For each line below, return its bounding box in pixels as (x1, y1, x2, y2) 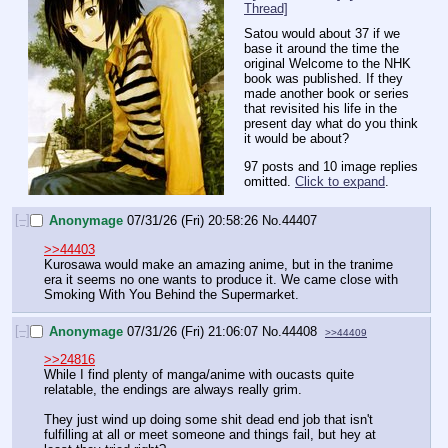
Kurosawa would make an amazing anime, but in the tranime (44, 256, 393, 272)
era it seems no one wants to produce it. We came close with (44, 271, 398, 287)
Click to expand (295, 174, 385, 190)
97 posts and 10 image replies (244, 159, 418, 175)
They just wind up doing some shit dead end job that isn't (44, 412, 373, 428)
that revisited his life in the (244, 100, 397, 116)
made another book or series (244, 85, 409, 101)
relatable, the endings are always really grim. (44, 382, 302, 398)
